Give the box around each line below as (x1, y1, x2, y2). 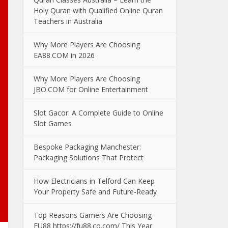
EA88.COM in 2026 (34, 50, 95, 60)
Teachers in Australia (34, 16, 102, 26)
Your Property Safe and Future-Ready (34, 187, 157, 196)
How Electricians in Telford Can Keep (34, 176, 155, 186)
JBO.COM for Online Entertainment (34, 84, 148, 94)
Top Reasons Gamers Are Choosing (34, 210, 152, 220)
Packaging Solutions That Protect (34, 153, 144, 162)
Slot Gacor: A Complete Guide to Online (34, 108, 163, 118)
